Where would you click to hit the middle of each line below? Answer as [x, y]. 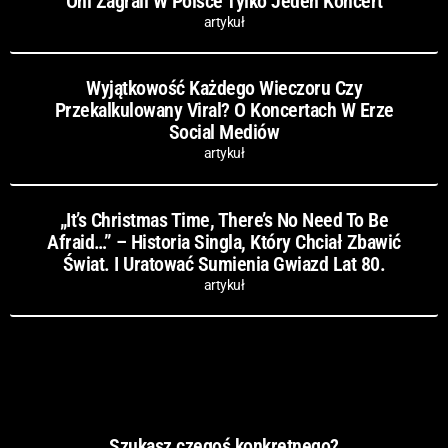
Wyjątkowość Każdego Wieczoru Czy [224, 88]
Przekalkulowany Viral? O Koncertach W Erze [224, 110]
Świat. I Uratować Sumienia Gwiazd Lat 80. [224, 263]
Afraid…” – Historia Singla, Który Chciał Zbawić [224, 241]
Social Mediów [224, 132]
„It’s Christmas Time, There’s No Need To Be [224, 219]
